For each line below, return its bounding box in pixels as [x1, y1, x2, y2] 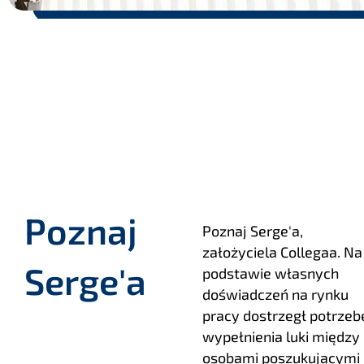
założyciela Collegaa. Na [201, 243, 362, 262]
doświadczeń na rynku [201, 285, 349, 304]
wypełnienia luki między [201, 327, 360, 346]
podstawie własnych [201, 264, 339, 283]
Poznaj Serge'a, [201, 222, 303, 240]
